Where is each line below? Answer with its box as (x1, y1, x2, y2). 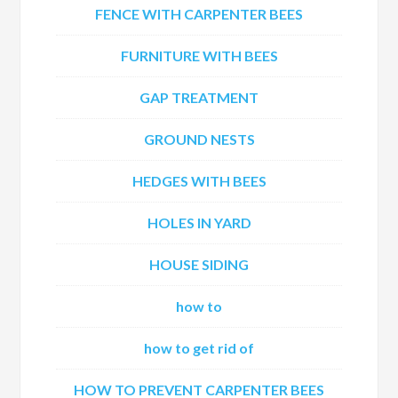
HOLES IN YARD (147, 214, 251, 231)
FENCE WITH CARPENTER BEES (95, 5, 303, 22)
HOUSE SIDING (149, 256, 249, 273)
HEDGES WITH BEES (131, 172, 267, 189)
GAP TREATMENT (139, 89, 259, 106)
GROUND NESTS (143, 131, 255, 147)
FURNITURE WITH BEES (120, 47, 278, 64)
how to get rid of (144, 339, 254, 356)
